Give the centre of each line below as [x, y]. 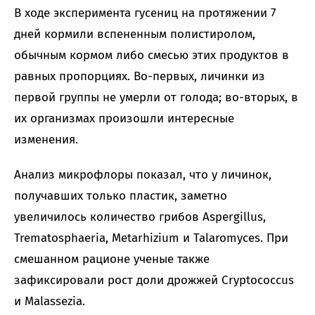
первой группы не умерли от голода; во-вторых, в [156, 98]
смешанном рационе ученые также [112, 259]
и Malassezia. [50, 302]
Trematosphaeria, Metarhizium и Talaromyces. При [151, 238]
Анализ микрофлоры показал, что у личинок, [143, 175]
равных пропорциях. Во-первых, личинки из [140, 77]
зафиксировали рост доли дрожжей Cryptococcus [154, 281]
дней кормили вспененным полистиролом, [135, 34]
